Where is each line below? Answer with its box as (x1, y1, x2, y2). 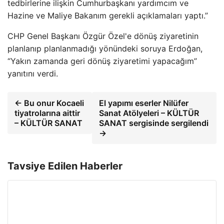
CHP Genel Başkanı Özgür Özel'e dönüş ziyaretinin (7, 31, 198, 41)
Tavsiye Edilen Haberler (7, 160, 122, 172)
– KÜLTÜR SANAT (14, 118, 82, 128)
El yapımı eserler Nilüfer (98, 98, 188, 108)
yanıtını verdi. (7, 68, 58, 78)
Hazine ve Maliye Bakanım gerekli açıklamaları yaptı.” (7, 10, 208, 20)
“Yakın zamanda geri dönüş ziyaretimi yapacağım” (7, 56, 197, 66)
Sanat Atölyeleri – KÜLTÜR (98, 108, 199, 118)
